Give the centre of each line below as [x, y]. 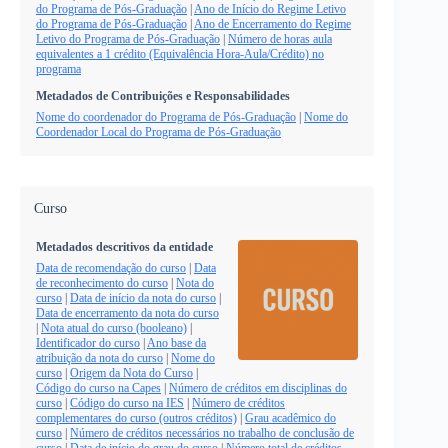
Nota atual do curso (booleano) [114, 327]
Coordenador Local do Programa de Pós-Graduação [158, 132]
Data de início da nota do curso [143, 297]
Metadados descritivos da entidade [124, 246]
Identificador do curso [88, 342]
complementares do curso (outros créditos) [136, 417]
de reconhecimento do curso [102, 282]
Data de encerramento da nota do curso [127, 312]
